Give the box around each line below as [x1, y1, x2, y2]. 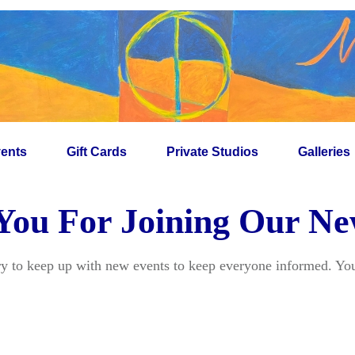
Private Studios [166, 145, 258, 158]
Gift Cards [67, 145, 127, 158]
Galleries [298, 145, 350, 158]
